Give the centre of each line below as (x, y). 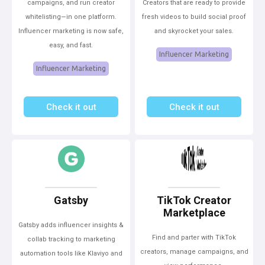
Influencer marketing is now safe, (71, 31)
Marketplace (194, 213)
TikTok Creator (194, 200)
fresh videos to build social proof (194, 17)
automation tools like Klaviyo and (71, 253)
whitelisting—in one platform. (71, 17)
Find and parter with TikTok (194, 237)
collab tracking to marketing (71, 239)
